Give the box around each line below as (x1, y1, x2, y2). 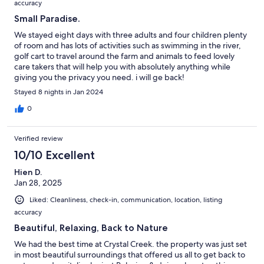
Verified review (14, 134, 63, 144)
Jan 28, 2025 (14, 177, 62, 189)
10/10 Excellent (14, 148, 95, 163)
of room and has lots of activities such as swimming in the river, (14, 40, 241, 51)
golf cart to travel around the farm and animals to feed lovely (14, 51, 235, 62)
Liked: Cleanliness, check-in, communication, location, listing (29, 195, 222, 205)
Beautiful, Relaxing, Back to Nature (14, 222, 168, 234)
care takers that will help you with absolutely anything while (14, 61, 230, 72)
